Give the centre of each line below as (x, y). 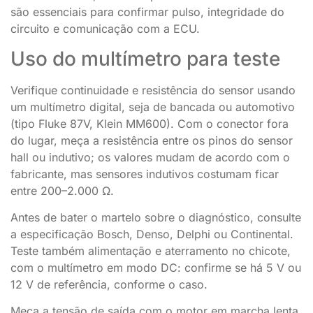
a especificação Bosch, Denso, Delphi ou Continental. (152, 234)
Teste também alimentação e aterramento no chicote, (151, 250)
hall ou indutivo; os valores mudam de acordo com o (150, 157)
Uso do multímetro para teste (145, 58)
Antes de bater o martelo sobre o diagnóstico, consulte (156, 217)
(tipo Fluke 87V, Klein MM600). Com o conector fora (150, 123)
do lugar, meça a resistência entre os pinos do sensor (152, 140)
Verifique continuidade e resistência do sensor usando (153, 90)
